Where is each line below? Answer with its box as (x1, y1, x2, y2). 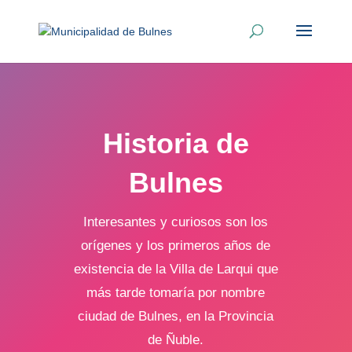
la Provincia (204, 309, 274, 324)
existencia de (73, 262, 156, 277)
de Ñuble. (148, 332, 204, 347)
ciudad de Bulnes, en (78, 309, 205, 324)
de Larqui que (194, 262, 278, 277)
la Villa (155, 262, 195, 277)
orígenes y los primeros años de (81, 238, 271, 253)
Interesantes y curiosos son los (83, 214, 269, 229)
